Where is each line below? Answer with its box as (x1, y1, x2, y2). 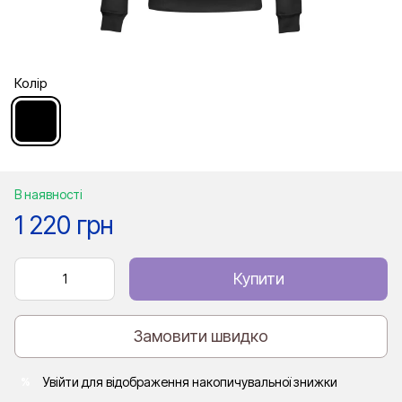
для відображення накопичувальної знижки (79, 373, 337, 389)
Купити (232, 268, 284, 288)
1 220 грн (14, 209, 114, 240)
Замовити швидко (134, 327, 268, 346)
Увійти (43, 373, 79, 389)
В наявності (14, 186, 83, 202)
